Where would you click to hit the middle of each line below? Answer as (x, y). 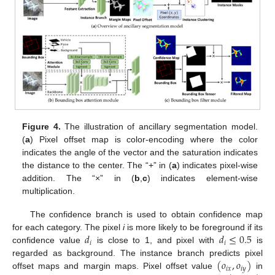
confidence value (49, 240)
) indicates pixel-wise (217, 165)
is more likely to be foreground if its (194, 227)
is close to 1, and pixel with (156, 240)
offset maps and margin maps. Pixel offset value (115, 266)
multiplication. (49, 191)
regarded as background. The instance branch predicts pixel (137, 253)
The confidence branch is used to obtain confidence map (146, 215)
